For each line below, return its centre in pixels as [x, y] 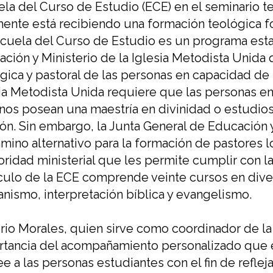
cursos [209, 178]
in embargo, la [66, 126]
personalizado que [214, 246]
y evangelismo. [208, 195]
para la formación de [154, 144]
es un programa [203, 41]
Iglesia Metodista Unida [197, 58]
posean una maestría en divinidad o [123, 109]
